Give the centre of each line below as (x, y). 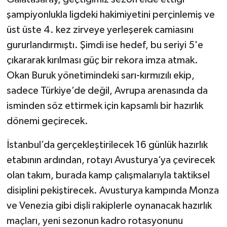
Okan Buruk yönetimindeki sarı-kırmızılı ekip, (100, 76)
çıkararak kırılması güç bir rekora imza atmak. (102, 61)
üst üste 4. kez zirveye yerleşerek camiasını (100, 30)
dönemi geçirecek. (47, 121)
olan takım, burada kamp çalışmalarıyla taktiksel (108, 176)
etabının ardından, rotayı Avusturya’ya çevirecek (110, 160)
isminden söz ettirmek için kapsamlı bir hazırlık (105, 106)
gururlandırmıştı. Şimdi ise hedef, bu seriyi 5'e (105, 45)
